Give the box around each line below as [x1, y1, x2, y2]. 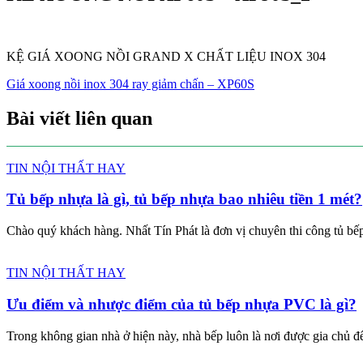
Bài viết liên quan [6, 107, 152, 129]
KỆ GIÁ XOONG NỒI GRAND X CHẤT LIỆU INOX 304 [6, 49, 326, 63]
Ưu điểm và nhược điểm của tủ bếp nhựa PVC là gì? [6, 295, 357, 313]
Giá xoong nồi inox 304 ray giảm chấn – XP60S [6, 76, 254, 91]
